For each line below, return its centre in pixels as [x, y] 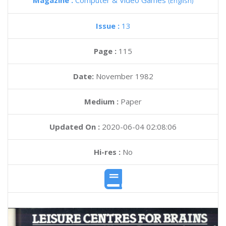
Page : [106, 51]
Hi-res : [107, 152]
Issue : [108, 26]
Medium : [101, 101]
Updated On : [75, 127]
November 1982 [124, 76]
